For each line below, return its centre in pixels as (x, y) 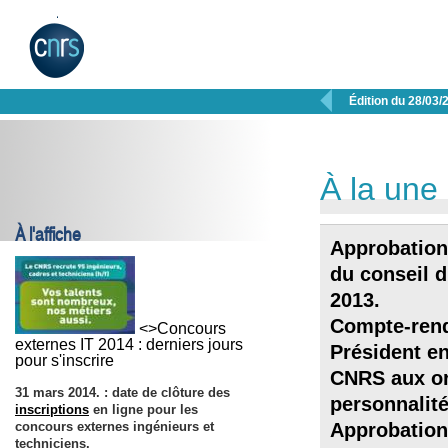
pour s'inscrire (64, 360)
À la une (379, 189)
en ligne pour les (143, 409)
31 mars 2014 (55, 392)
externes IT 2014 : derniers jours (129, 344)
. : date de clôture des (163, 392)
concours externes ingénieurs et (114, 426)
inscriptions (52, 409)
